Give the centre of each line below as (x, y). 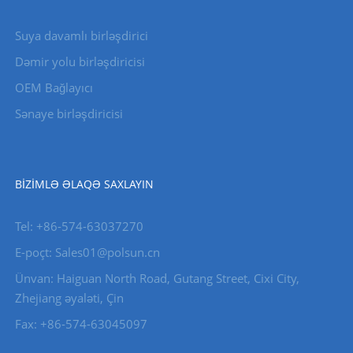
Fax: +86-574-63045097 (81, 324)
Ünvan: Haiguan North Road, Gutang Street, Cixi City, (157, 279)
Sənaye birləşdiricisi (69, 114)
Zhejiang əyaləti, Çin (69, 298)
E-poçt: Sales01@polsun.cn (87, 253)
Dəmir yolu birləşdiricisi (80, 62)
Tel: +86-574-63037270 (79, 227)
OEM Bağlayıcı (54, 88)
